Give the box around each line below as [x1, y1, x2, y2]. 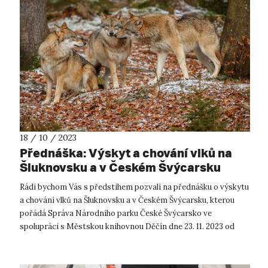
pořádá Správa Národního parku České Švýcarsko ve [20, 208, 212, 219]
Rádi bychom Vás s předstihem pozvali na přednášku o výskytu [20, 182, 249, 193]
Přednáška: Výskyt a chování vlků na [20, 145, 232, 161]
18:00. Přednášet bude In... [20, 234, 115, 245]
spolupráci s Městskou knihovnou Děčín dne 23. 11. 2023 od [20, 221, 234, 232]
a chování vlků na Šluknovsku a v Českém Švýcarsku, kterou [20, 195, 234, 206]
